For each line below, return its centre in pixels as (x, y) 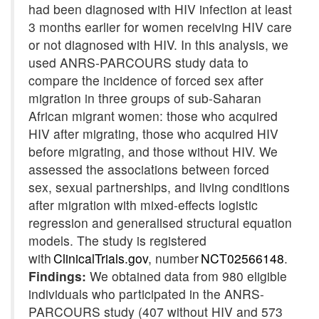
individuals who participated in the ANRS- (146, 294)
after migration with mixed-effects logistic (143, 205)
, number (174, 258)
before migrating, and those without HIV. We (153, 151)
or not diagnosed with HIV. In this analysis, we (158, 45)
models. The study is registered (117, 240)
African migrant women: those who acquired (153, 116)
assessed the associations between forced (149, 169)
